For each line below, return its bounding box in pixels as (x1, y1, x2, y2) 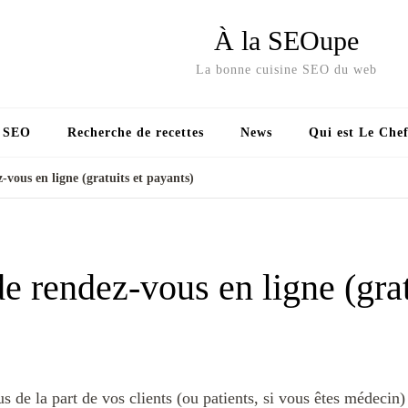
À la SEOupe (214, 25, 359, 56)
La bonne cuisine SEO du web (196, 63, 377, 76)
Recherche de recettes (67, 126, 204, 139)
